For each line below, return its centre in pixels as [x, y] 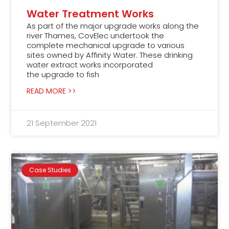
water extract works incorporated [90, 64]
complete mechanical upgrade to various [106, 45]
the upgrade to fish [63, 74]
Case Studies [50, 170]
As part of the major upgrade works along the [113, 26]
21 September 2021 [62, 123]
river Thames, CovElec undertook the [96, 35]
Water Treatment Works [90, 14]
